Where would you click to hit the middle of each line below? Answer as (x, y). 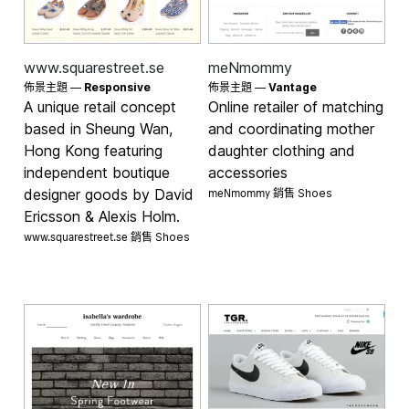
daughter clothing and (282, 151)
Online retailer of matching (296, 107)
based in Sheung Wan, (99, 129)
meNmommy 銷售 (253, 192)
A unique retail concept (100, 107)
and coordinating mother (291, 129)
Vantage (293, 88)
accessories (248, 173)
